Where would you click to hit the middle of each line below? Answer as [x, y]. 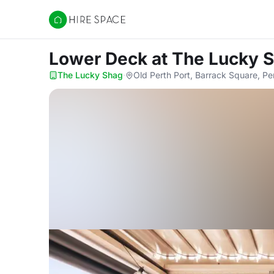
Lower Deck [100, 59]
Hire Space [74, 26]
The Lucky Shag [90, 75]
